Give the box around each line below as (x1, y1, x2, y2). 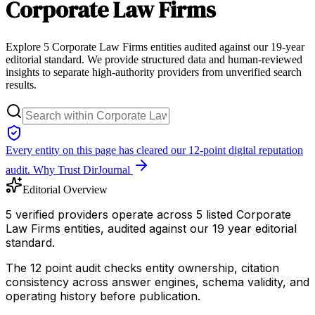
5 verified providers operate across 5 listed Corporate (6, 207, 291, 221)
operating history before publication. (6, 288, 200, 303)
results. (6, 78, 37, 91)
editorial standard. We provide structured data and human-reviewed (6, 53, 302, 65)
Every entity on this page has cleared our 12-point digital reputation (6, 143, 303, 156)
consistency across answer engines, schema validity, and (6, 274, 309, 289)
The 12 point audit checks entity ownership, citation (6, 260, 279, 275)
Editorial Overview (22, 183, 108, 195)
